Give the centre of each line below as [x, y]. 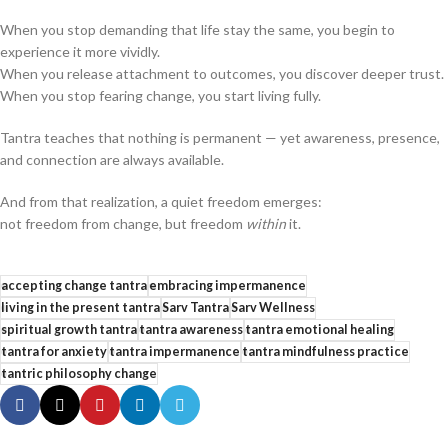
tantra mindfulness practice [325, 351]
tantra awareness [191, 329]
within [266, 223]
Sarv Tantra [195, 307]
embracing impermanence [227, 285]
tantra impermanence [174, 351]
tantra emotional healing [319, 329]
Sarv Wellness [273, 307]
